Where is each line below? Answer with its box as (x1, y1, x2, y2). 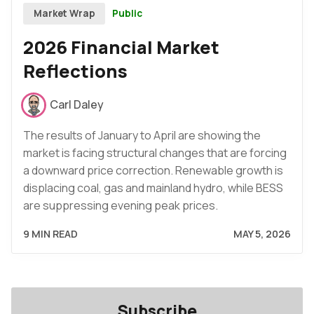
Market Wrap (33, 7, 95, 20)
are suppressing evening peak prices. (23, 197, 218, 213)
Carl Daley (50, 97, 104, 113)
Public (112, 6, 143, 20)
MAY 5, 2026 (233, 226, 291, 240)
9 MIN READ (23, 226, 78, 240)
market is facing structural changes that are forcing (23, 144, 287, 161)
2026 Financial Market (23, 35, 219, 60)
